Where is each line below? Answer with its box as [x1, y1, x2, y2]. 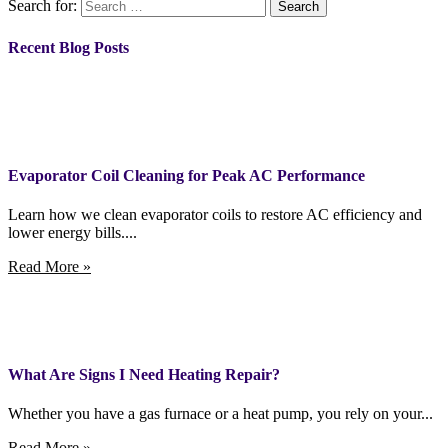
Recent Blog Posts [8, 38, 129, 56]
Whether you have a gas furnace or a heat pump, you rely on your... [8, 404, 433, 422]
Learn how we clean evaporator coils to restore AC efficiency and [8, 206, 422, 224]
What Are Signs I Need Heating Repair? [8, 365, 280, 383]
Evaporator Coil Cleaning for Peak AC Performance [8, 167, 365, 185]
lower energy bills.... [8, 224, 137, 242]
